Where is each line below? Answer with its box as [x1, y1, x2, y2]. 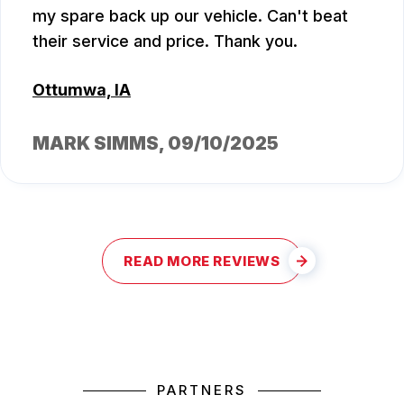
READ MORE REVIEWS [124, 252, 280, 270]
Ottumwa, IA [32, 79, 131, 99]
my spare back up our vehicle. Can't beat [32, 5, 348, 25]
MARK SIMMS [32, 132, 159, 154]
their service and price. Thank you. [32, 31, 298, 50]
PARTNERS [157, 381, 247, 399]
